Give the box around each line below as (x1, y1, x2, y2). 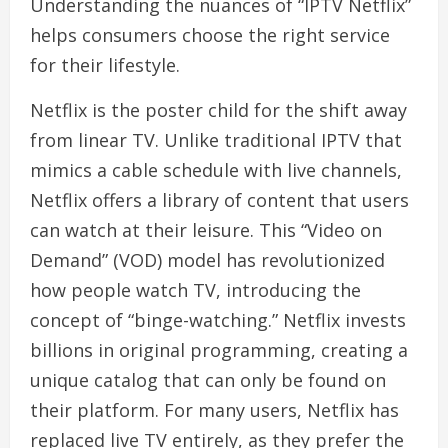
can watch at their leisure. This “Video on (30, 218, 382, 242)
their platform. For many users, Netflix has (30, 398, 399, 422)
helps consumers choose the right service (30, 23, 390, 47)
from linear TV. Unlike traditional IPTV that (30, 128, 402, 152)
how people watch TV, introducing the (30, 278, 361, 302)
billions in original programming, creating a (30, 338, 408, 362)
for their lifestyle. (30, 53, 180, 77)
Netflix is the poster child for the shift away (30, 98, 407, 122)
